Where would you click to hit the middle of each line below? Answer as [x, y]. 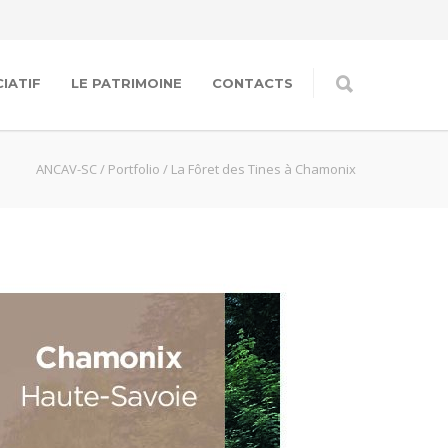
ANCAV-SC [66, 169]
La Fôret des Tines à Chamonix [263, 169]
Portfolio [134, 169]
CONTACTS [252, 83]
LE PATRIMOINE [126, 83]
